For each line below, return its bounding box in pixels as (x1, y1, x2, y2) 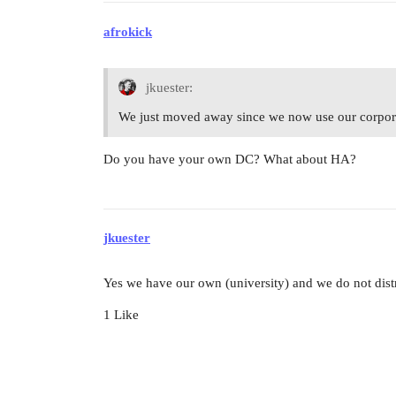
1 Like (103, 308, 139, 323)
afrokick (103, 24, 152, 39)
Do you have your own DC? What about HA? (103, 151, 356, 166)
